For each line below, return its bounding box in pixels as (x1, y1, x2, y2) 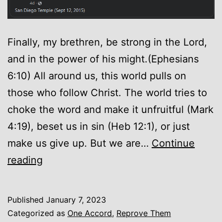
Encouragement (42, 153, 116, 166)
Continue (152, 137, 195, 149)
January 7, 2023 (46, 194, 106, 205)
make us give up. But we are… (7, 137, 152, 149)
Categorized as (7, 208, 67, 218)
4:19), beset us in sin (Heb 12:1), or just (7, 120, 190, 132)
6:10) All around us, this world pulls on (7, 69, 186, 82)
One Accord (67, 208, 112, 218)
